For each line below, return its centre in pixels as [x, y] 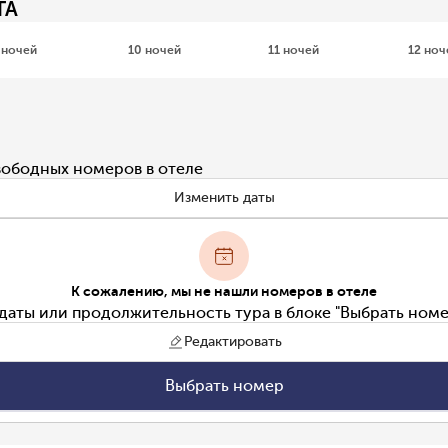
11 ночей [294, 49]
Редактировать [232, 341]
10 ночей [154, 49]
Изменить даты [224, 197]
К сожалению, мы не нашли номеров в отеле [224, 291]
